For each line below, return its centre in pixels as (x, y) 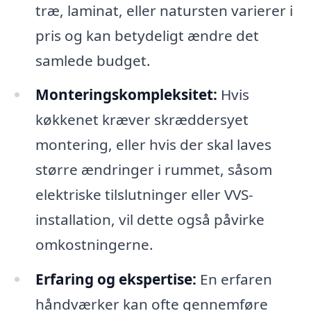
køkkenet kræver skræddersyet (142, 120)
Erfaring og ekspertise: (116, 279)
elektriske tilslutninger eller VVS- (144, 195)
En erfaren (234, 279)
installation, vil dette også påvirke (150, 220)
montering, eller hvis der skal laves (153, 145)
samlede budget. (93, 60)
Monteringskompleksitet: (126, 95)
